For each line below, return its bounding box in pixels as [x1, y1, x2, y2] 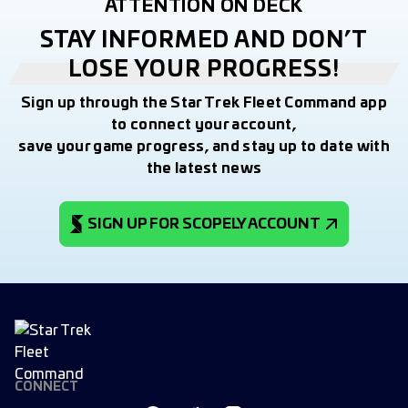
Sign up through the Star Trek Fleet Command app [20, 96, 388, 110]
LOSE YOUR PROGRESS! [68, 59, 340, 81]
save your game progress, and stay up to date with [18, 139, 390, 154]
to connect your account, [111, 117, 297, 132]
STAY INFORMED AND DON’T [39, 30, 369, 52]
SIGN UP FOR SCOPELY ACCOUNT [87, 217, 321, 231]
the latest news [146, 161, 262, 176]
